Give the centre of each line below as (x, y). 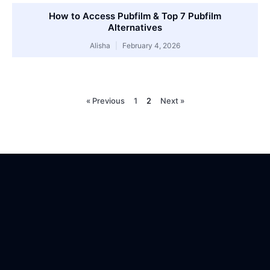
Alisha (101, 46)
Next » (172, 101)
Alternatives (135, 27)
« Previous (105, 101)
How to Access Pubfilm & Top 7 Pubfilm (135, 16)
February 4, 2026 (150, 46)
